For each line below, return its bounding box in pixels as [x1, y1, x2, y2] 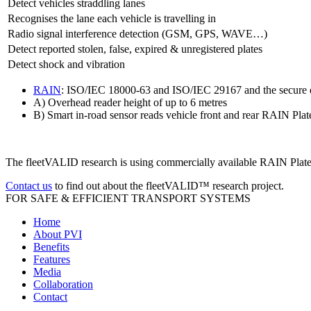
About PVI [33, 228, 82, 240]
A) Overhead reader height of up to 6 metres [33, 96, 227, 108]
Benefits [33, 240, 69, 253]
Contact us [6, 179, 52, 192]
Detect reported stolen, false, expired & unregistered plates [8, 42, 262, 55]
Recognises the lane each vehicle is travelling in [8, 12, 216, 24]
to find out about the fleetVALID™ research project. [52, 179, 284, 192]
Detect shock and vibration [8, 58, 125, 70]
